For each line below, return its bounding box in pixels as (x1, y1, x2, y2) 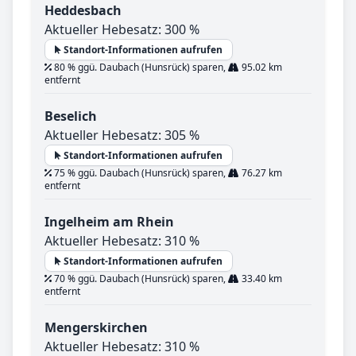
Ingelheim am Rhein (44, 212, 174, 230)
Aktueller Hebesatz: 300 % (44, 20, 199, 38)
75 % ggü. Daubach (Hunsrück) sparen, (52, 165, 228, 180)
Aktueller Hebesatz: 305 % (44, 126, 199, 144)
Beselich (44, 106, 97, 125)
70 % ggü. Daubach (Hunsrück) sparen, (52, 271, 228, 285)
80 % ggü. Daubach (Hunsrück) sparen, (52, 60, 228, 74)
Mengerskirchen (44, 318, 148, 336)
